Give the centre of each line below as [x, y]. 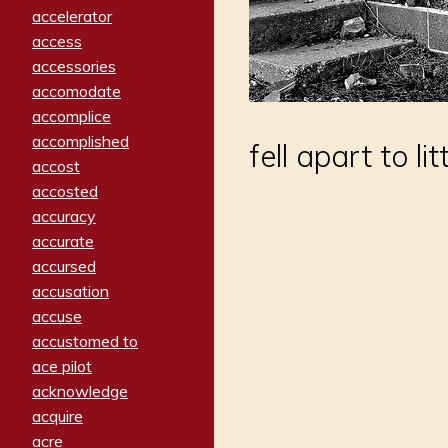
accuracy [64, 216]
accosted [65, 191]
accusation [70, 291]
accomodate [76, 91]
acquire [57, 416]
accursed [64, 266]
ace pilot [62, 366]
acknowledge [80, 391]
